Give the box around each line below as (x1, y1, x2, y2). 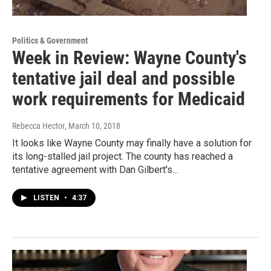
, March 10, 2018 (65, 121, 120, 131)
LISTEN (33, 194, 61, 203)
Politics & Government (12, 36, 88, 46)
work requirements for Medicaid (12, 88, 245, 110)
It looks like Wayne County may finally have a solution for (12, 137, 252, 149)
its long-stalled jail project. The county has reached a (12, 151, 233, 163)
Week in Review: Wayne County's (12, 47, 247, 69)
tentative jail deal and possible (12, 68, 235, 90)
